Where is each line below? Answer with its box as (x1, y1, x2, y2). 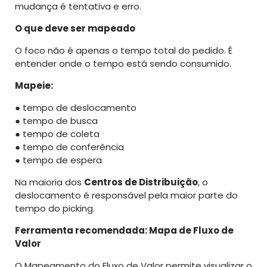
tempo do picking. (15, 201, 95, 215)
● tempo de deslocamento (15, 101, 136, 114)
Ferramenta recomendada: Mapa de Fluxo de (15, 223, 234, 237)
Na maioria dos (15, 175, 84, 188)
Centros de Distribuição (84, 175, 198, 188)
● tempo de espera (15, 153, 102, 166)
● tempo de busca (15, 114, 98, 127)
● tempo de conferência (15, 140, 124, 153)
